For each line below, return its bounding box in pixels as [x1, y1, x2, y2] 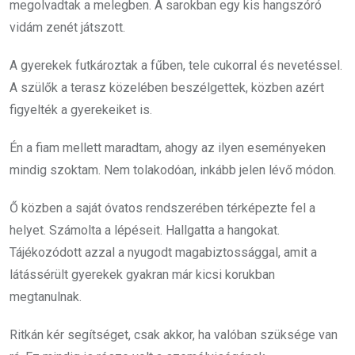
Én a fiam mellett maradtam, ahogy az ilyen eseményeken [10, 139, 326, 155]
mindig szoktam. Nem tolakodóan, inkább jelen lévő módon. [10, 162, 336, 177]
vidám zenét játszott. [10, 19, 125, 35]
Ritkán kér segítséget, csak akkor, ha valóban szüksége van [10, 326, 338, 342]
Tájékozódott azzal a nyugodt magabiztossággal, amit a [10, 244, 317, 260]
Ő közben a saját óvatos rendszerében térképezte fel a [10, 200, 315, 216]
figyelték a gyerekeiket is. [10, 101, 152, 117]
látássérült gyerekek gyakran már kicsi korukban [10, 266, 275, 282]
